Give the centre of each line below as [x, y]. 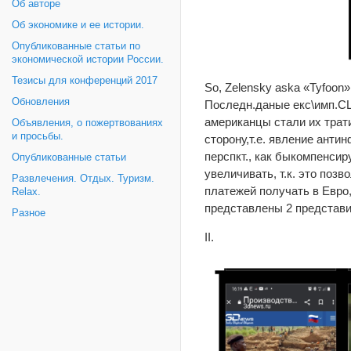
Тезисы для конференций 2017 [85, 81]
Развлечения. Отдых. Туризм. [83, 179]
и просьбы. [38, 136]
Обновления [41, 102]
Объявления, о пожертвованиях [87, 123]
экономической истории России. [88, 60]
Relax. [26, 192]
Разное [29, 213]
